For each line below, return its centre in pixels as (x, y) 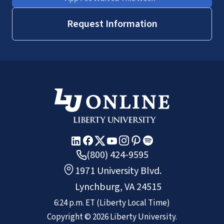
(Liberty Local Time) (133, 203)
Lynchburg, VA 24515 (118, 187)
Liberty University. (143, 217)
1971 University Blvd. (118, 171)
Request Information (112, 24)
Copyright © (70, 217)
